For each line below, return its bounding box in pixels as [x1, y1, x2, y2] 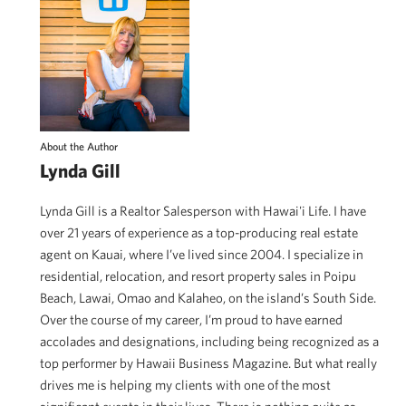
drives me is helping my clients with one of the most [40, 376, 331, 392]
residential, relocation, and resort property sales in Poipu [40, 267, 356, 284]
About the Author [40, 139, 118, 152]
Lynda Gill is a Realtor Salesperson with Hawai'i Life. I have [40, 202, 366, 218]
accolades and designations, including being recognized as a [40, 333, 379, 349]
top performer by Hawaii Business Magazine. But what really [40, 354, 377, 371]
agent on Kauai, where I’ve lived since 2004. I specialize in [40, 246, 363, 262]
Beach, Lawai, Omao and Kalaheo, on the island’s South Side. [40, 289, 376, 305]
